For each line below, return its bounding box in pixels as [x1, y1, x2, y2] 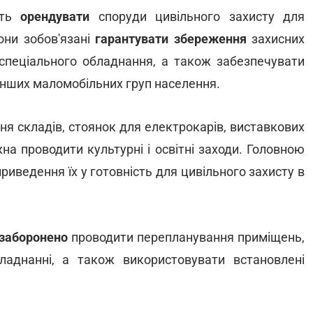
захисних [246, 31, 305, 46]
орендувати [20, 9, 89, 24]
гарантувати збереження [95, 31, 247, 46]
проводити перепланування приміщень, [68, 230, 305, 245]
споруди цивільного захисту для [89, 9, 305, 24]
